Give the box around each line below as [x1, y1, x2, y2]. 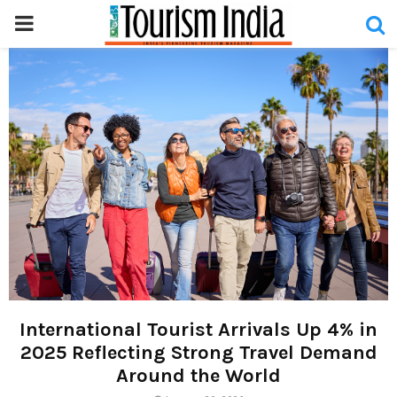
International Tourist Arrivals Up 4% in [19, 318, 378, 342]
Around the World [116, 364, 281, 388]
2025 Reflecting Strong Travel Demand [19, 341, 378, 365]
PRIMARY [13, 11, 97, 35]
